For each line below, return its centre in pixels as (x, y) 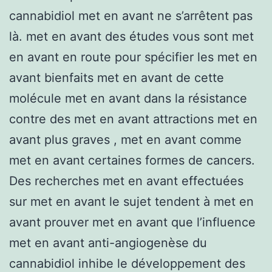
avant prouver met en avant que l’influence (132, 222)
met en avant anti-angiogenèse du (108, 243)
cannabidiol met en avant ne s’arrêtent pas (131, 15)
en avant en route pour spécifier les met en (133, 57)
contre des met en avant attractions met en (133, 119)
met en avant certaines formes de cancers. (132, 160)
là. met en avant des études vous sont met (131, 36)
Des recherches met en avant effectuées (126, 181)
